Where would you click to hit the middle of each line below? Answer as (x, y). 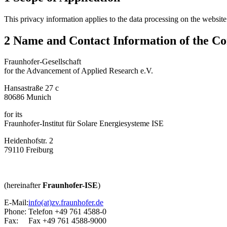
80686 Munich (28, 97)
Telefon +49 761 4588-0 (67, 212)
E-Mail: (16, 203)
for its (13, 115)
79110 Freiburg (29, 150)
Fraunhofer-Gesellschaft (43, 62)
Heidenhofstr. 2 (29, 141)
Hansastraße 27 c (31, 88)
